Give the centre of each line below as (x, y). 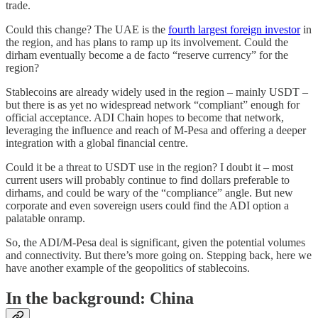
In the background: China (100, 298)
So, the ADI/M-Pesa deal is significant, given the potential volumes (155, 242)
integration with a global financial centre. (97, 143)
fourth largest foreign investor (234, 29)
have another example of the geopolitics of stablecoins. (128, 268)
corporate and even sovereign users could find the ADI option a (147, 205)
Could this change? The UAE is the (87, 29)
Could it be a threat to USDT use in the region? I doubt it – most (149, 167)
